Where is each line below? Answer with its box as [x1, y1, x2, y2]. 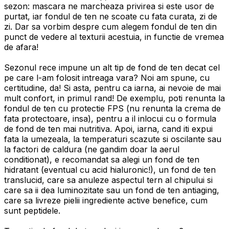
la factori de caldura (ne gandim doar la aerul [4, 144, 179, 154]
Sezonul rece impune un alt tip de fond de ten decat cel [4, 62, 220, 73]
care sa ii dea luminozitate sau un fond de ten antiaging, [4, 185, 219, 195]
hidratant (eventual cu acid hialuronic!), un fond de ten [4, 164, 216, 175]
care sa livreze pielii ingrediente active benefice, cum [4, 195, 208, 205]
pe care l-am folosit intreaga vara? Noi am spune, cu [4, 72, 210, 83]
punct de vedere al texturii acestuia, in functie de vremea [4, 31, 224, 42]
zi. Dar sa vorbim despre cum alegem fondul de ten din [4, 21, 217, 32]
